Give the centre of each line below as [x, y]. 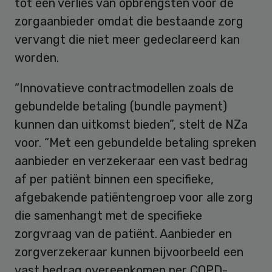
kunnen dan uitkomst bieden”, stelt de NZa [131, 124]
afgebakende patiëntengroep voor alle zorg [134, 197]
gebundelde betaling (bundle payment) [121, 106]
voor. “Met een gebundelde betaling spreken [135, 142]
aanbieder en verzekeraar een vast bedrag [131, 161]
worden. [37, 57]
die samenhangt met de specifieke [108, 215]
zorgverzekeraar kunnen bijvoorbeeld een [129, 252]
